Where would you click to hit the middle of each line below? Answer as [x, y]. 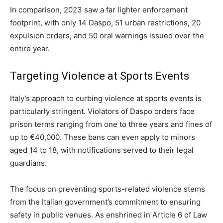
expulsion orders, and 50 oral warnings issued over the [107, 36]
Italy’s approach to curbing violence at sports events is [106, 98]
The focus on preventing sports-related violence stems [108, 189]
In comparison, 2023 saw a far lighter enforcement [99, 10]
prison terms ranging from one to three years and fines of [111, 124]
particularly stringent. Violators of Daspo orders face [102, 111]
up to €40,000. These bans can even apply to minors [103, 137]
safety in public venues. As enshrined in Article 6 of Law [109, 215]
